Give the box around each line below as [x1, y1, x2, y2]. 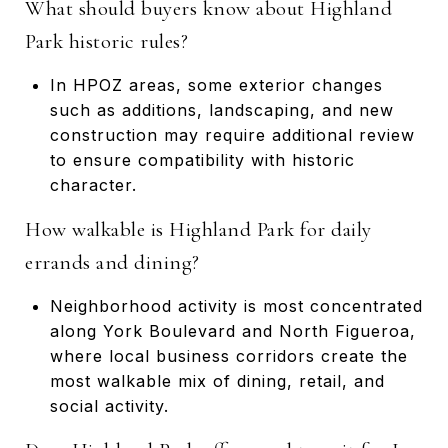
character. [49, 174, 137, 195]
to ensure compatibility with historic [49, 149, 355, 170]
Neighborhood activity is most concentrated [49, 295, 423, 316]
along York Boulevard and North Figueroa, [49, 320, 416, 341]
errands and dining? [25, 249, 200, 275]
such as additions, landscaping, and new [49, 99, 394, 120]
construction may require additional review [49, 124, 415, 145]
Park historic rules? [25, 28, 188, 54]
